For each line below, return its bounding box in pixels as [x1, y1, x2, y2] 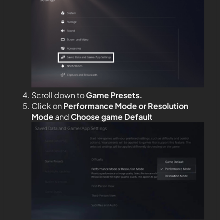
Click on [31, 101, 63, 111]
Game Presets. [86, 90, 142, 101]
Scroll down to [31, 90, 86, 101]
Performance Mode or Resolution [63, 101, 188, 111]
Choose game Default [71, 111, 153, 122]
